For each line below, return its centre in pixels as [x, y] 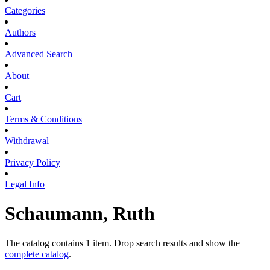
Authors [20, 32]
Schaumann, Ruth [80, 214]
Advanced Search [39, 54]
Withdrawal [27, 140]
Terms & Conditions [43, 119]
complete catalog [37, 254]
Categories [25, 10]
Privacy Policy [33, 162]
